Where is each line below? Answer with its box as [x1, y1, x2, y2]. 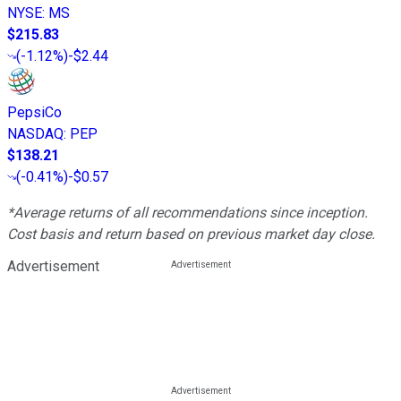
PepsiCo [7, 103, 62, 121]
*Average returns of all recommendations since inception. [7, 203, 368, 221]
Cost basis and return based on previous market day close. [7, 225, 375, 243]
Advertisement [7, 257, 99, 275]
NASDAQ [7, 124, 64, 142]
